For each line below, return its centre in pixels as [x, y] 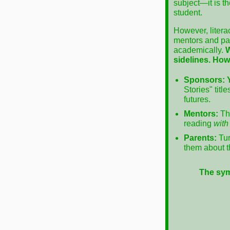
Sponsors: [204, 80]
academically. [199, 50]
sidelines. [192, 60]
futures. [197, 99]
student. [188, 13]
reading [199, 123]
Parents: [200, 138]
